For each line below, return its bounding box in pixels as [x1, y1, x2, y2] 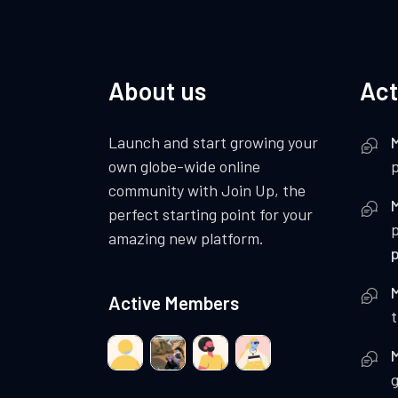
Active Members [108, 291, 239, 314]
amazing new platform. [108, 228, 264, 249]
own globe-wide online [108, 156, 260, 177]
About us [108, 76, 206, 107]
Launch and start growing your [108, 132, 318, 153]
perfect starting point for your [108, 204, 313, 225]
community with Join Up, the [108, 180, 306, 201]
